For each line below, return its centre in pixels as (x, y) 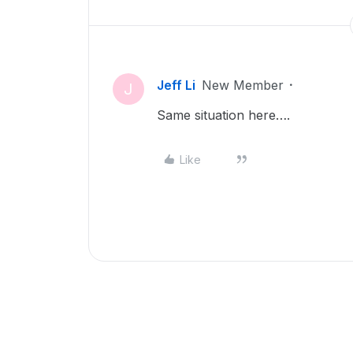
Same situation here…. (225, 115)
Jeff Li (176, 85)
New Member (243, 85)
